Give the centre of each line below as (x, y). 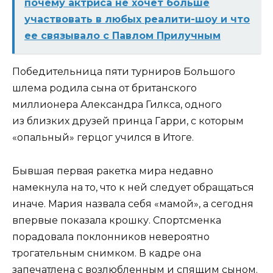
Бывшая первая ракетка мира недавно (113, 171)
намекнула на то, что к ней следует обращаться (133, 187)
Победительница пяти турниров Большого (124, 72)
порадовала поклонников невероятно (111, 236)
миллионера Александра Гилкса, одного (117, 105)
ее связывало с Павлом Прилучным (122, 36)
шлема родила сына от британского (105, 88)
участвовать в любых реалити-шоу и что (137, 19)
